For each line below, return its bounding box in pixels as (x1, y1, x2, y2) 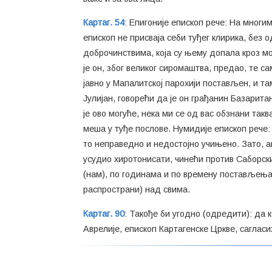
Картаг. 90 (83, 208, 124, 219)
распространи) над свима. (83, 185, 190, 195)
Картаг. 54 (83, 18, 124, 28)
